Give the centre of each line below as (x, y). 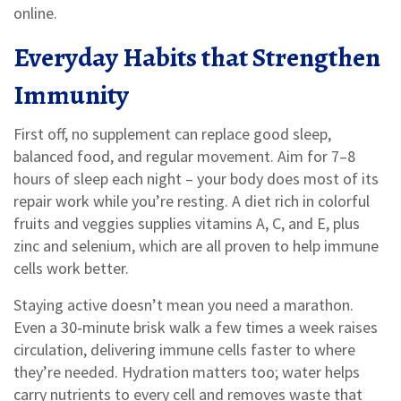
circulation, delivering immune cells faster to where (184, 350)
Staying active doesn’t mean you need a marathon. (183, 305)
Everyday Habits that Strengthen (197, 57)
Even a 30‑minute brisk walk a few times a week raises (196, 327)
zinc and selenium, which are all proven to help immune (196, 246)
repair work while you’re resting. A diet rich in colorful (192, 201)
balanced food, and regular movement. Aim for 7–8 (184, 156)
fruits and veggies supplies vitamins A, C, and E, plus (187, 223)
